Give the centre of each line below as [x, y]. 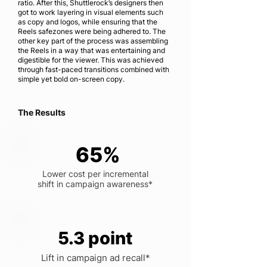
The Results [42, 112]
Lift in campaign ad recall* [95, 258]
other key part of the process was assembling [93, 41]
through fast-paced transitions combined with [94, 69]
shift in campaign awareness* [95, 184]
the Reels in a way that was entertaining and [91, 50]
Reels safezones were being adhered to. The [92, 31]
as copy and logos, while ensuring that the [88, 22]
